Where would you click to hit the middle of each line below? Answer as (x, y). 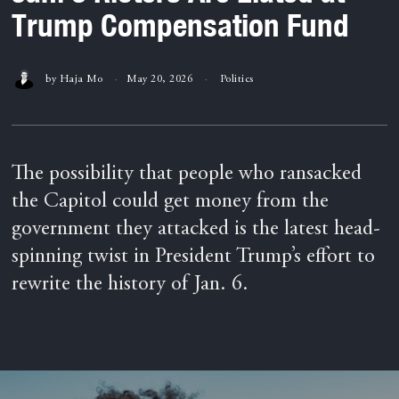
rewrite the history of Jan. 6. (130, 285)
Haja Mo (81, 79)
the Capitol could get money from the (171, 203)
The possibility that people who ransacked (187, 175)
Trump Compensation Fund (181, 24)
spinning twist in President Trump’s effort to (194, 258)
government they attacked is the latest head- (196, 230)
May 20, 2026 (160, 79)
